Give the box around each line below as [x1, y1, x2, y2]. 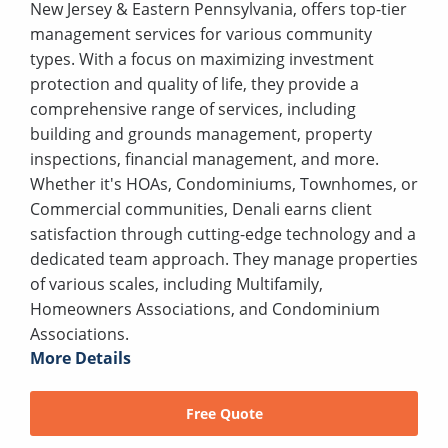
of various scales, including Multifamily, [30, 272, 323, 295]
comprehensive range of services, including [30, 97, 356, 120]
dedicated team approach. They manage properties [30, 247, 418, 270]
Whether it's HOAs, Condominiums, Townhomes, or [30, 172, 418, 195]
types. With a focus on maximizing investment [30, 47, 374, 70]
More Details [30, 346, 131, 369]
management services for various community [30, 22, 372, 45]
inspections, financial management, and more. [30, 147, 379, 170]
